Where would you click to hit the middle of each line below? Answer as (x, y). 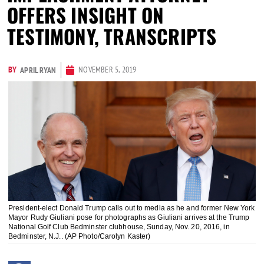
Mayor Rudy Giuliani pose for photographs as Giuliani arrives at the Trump (129, 217)
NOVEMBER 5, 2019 (108, 70)
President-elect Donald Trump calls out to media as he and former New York (132, 208)
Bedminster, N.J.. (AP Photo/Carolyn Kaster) (80, 236)
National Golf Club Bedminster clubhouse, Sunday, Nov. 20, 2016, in (119, 227)
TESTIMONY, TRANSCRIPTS (112, 36)
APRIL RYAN (38, 70)
